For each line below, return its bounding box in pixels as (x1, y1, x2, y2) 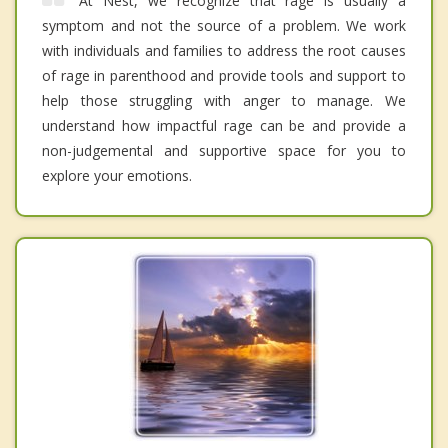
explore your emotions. (42, 165, 192, 185)
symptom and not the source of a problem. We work (42, 15, 406, 35)
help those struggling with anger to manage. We (42, 90, 406, 110)
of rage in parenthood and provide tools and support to (42, 65, 406, 85)
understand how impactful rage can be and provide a (42, 115, 406, 135)
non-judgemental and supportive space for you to (42, 140, 406, 160)
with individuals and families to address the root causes (42, 40, 406, 60)
